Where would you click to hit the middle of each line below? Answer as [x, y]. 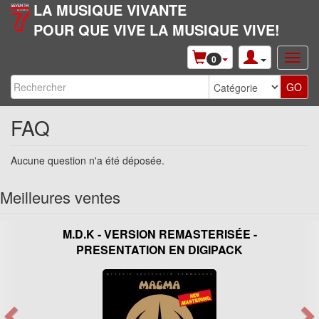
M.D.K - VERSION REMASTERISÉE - [159, 234]
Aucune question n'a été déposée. [88, 160]
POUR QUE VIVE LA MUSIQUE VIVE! [157, 30]
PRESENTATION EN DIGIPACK [159, 250]
